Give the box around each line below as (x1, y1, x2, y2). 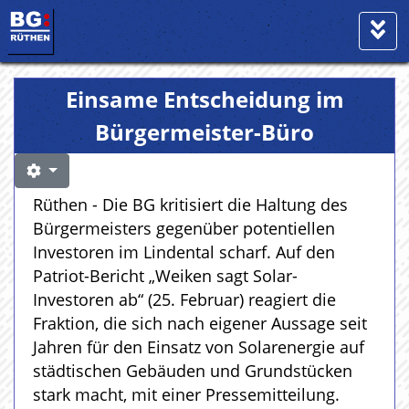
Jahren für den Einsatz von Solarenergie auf (33, 336, 364, 358)
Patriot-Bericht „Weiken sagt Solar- (33, 265, 298, 287)
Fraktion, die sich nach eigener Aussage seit (33, 312, 367, 334)
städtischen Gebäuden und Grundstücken (33, 360, 352, 382)
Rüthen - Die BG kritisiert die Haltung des (33, 194, 348, 215)
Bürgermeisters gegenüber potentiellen (33, 217, 335, 239)
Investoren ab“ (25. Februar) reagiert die (33, 288, 336, 310)
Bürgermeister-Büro (95, 117, 314, 147)
